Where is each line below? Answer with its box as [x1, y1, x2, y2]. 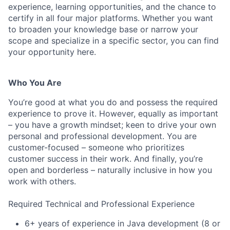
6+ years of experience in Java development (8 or [25, 218, 220, 228]
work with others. [8, 176, 76, 186]
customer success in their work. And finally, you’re [8, 154, 203, 164]
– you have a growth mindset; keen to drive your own [8, 120, 216, 130]
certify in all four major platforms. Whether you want [8, 13, 213, 23]
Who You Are [8, 78, 62, 88]
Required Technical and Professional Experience [8, 199, 195, 209]
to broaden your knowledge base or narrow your [8, 24, 198, 34]
